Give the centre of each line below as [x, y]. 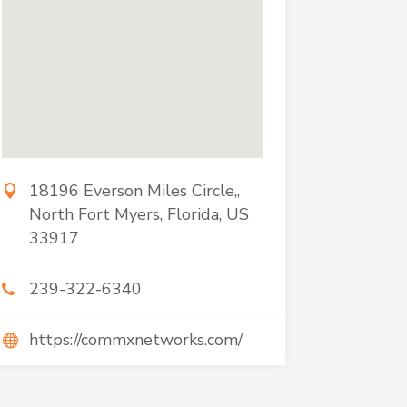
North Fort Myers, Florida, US [139, 214]
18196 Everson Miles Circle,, [134, 191]
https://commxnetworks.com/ [135, 340]
